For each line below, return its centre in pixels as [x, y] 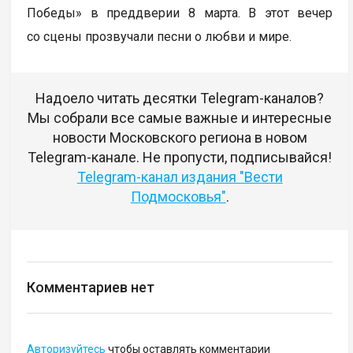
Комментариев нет [91, 288]
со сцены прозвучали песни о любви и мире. [160, 37]
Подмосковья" [178, 197]
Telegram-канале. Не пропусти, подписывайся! [180, 158]
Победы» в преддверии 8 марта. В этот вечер [180, 13]
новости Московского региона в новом [180, 138]
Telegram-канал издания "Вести [180, 177]
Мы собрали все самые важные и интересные [180, 118]
